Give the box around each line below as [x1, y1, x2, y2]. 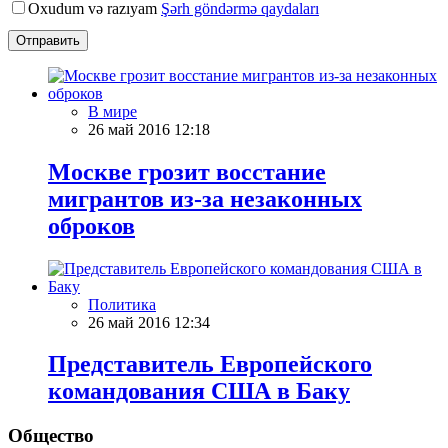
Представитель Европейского [48, 351, 372, 378]
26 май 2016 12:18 [88, 120, 210, 138]
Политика [88, 295, 156, 313]
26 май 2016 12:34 [88, 313, 210, 331]
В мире [88, 102, 137, 120]
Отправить [16, 32, 80, 48]
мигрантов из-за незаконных [48, 185, 362, 212]
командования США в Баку [48, 378, 350, 405]
